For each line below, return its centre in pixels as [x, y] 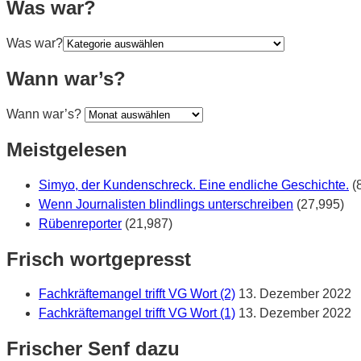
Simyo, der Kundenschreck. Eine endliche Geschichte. [194, 185]
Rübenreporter [80, 223]
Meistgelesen [67, 149]
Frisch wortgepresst [99, 259]
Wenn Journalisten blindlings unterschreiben [166, 204]
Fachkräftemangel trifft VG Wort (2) [137, 294]
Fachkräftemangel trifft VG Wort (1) [137, 313]
